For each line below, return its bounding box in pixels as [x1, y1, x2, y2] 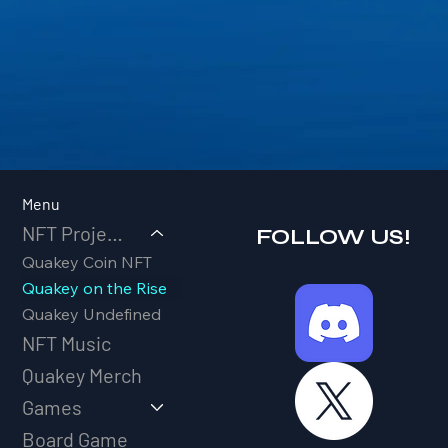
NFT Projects [107, 221, 124, 246]
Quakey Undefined [22, 304, 162, 325]
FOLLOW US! [256, 224, 412, 251]
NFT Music [22, 331, 112, 356]
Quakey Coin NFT [22, 252, 153, 273]
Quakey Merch [22, 363, 143, 388]
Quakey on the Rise [22, 278, 168, 299]
